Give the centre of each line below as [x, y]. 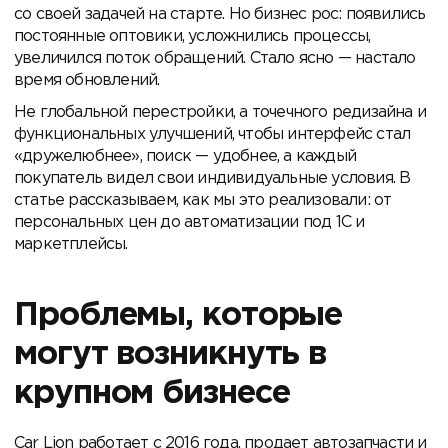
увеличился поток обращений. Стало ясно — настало [215, 58]
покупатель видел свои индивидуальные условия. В [212, 178]
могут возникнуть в [170, 354]
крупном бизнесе [152, 393]
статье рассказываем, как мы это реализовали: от [203, 200]
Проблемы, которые [178, 315]
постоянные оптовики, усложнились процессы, [192, 36]
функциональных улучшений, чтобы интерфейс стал [212, 134]
